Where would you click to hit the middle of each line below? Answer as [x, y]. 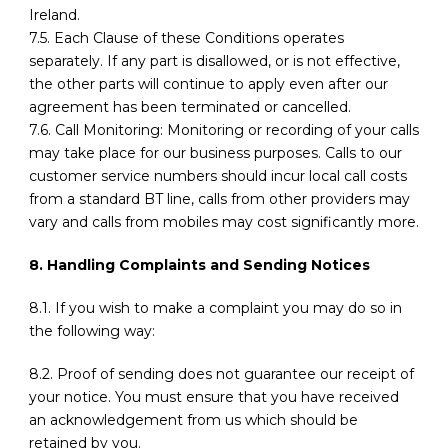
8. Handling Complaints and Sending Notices [199, 265]
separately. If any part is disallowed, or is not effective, [214, 61]
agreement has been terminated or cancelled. [190, 107]
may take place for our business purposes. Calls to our [215, 153]
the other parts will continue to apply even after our [208, 84]
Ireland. [54, 15]
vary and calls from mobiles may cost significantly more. [224, 222]
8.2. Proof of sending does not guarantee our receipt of [221, 374]
